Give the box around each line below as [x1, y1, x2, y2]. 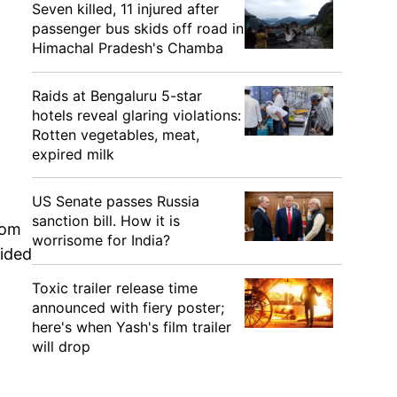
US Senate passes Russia [32, 192, 199, 210]
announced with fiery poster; [32, 299, 224, 316]
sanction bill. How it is [32, 212, 180, 230]
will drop [32, 338, 90, 355]
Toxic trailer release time [32, 279, 198, 297]
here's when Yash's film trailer [32, 318, 231, 336]
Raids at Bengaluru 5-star [32, 87, 202, 105]
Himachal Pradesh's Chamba [32, 39, 223, 57]
